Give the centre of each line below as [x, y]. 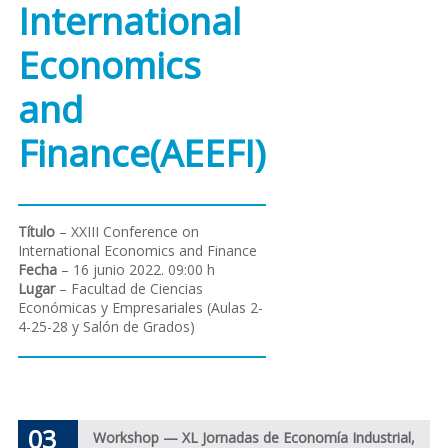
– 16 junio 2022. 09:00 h [135, 269]
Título [36, 231]
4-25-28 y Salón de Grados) [106, 326]
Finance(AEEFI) [141, 153]
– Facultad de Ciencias [128, 288]
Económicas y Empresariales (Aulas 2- [140, 307]
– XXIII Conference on [126, 231]
